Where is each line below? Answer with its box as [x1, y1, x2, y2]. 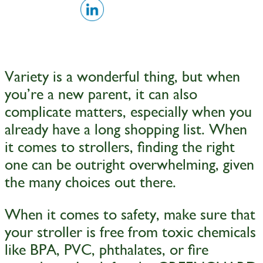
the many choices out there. [5, 173, 176, 191]
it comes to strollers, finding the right [5, 137, 235, 156]
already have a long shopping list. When [5, 120, 247, 138]
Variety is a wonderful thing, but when [5, 67, 240, 85]
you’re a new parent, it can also [5, 85, 197, 103]
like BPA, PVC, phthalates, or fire [5, 241, 208, 259]
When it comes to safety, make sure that [5, 205, 255, 224]
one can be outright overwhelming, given [5, 155, 254, 173]
